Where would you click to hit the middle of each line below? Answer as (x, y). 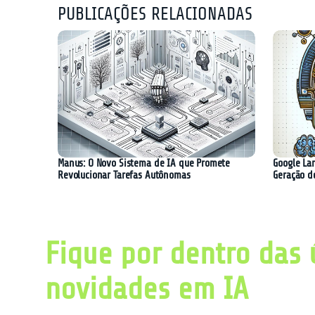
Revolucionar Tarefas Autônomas (124, 175)
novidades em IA (147, 289)
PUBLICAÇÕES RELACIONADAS (155, 14)
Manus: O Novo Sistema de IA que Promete (144, 163)
